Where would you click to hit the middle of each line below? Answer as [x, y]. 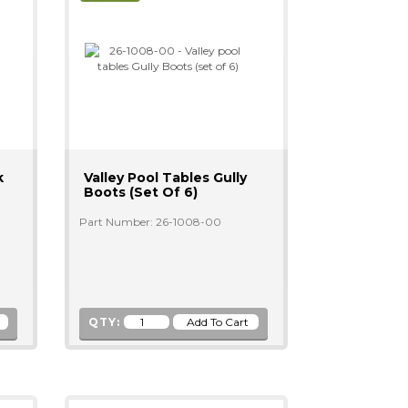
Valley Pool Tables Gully [165, 178]
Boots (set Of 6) [140, 192]
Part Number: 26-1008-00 [150, 222]
